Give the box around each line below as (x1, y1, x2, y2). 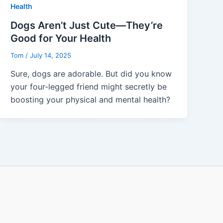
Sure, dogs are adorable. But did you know (10, 69, 172, 79)
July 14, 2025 (30, 51, 72, 59)
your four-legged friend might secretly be (10, 82, 167, 92)
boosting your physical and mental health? (10, 95, 171, 105)
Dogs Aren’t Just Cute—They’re (10, 19, 163, 31)
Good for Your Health (10, 32, 111, 44)
